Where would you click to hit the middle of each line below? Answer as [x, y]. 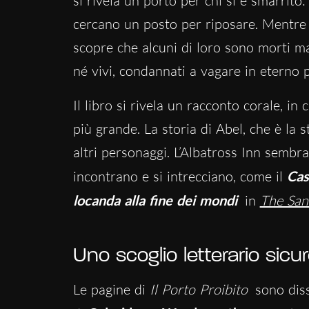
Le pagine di [111, 290]
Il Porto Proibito [198, 290]
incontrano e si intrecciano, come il [180, 177]
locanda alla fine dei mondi [155, 200]
